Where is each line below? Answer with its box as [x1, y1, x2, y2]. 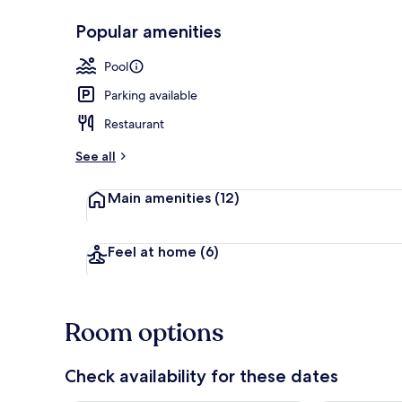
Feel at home [108, 242, 197, 260]
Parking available [104, 86, 197, 103]
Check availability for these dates [65, 364, 338, 387]
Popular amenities [75, 20, 222, 42]
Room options [65, 315, 223, 350]
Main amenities [108, 188, 211, 206]
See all [75, 147, 116, 164]
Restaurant [104, 115, 164, 132]
